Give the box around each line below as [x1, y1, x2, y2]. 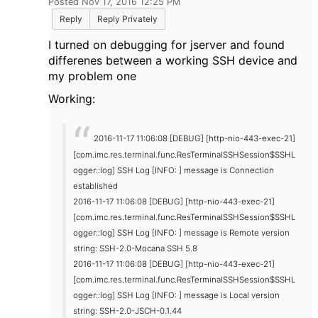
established [73, 180, 118, 191]
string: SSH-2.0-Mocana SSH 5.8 [73, 243, 197, 253]
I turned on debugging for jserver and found [48, 38, 285, 53]
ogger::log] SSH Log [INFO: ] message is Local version [73, 290, 280, 300]
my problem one [48, 69, 136, 84]
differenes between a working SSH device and [48, 53, 297, 68]
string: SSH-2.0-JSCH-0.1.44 [73, 305, 182, 316]
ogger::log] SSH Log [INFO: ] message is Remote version [73, 227, 290, 238]
